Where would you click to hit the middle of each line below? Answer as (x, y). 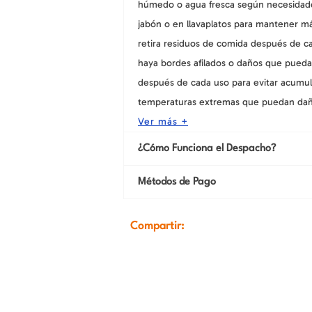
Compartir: (157, 226)
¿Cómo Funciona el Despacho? (207, 148)
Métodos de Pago (177, 182)
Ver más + (163, 121)
